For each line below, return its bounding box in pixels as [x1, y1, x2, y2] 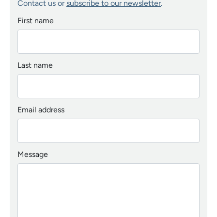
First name [17, 16, 54, 26]
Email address [17, 105, 64, 115]
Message [17, 149, 48, 159]
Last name [17, 61, 53, 70]
